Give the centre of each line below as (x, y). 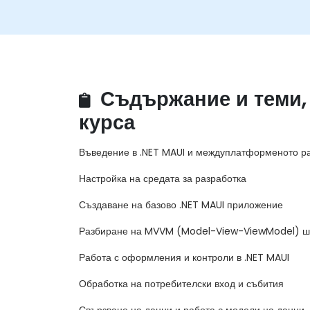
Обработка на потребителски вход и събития (181, 284)
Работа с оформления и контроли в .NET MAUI (184, 258)
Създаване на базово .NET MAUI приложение (181, 205)
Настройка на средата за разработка (163, 179)
